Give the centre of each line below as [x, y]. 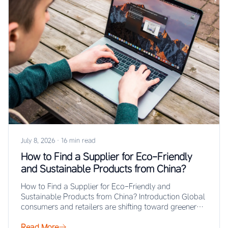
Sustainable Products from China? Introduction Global [113, 196]
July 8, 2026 [38, 140]
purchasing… [43, 217]
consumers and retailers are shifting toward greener [109, 206]
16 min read [78, 140]
